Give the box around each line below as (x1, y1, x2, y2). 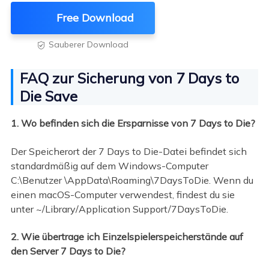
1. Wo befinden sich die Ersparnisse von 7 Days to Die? (10, 117, 255, 130)
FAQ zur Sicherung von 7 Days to (19, 69, 239, 88)
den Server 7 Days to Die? (10, 245, 125, 258)
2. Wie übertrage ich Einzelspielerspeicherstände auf (10, 231, 243, 243)
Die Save (19, 87, 77, 106)
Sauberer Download (48, 39, 128, 50)
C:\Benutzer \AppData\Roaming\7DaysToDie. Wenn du (10, 174, 253, 186)
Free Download (56, 11, 134, 25)
